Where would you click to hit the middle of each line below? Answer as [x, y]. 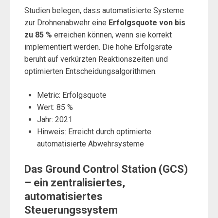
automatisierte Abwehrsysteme [90, 144]
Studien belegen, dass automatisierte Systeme [104, 10]
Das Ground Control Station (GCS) [106, 169]
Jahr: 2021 [54, 119]
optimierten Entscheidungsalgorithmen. [91, 71]
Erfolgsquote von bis [147, 22]
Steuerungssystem [71, 210]
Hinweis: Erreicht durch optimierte [94, 131]
